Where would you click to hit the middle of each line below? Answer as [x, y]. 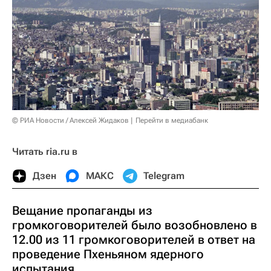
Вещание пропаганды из [82, 210]
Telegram [164, 175]
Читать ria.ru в [45, 151]
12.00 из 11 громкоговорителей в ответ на [134, 239]
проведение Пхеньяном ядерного [108, 254]
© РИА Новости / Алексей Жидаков [70, 120]
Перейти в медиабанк [172, 120]
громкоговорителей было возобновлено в [135, 225]
